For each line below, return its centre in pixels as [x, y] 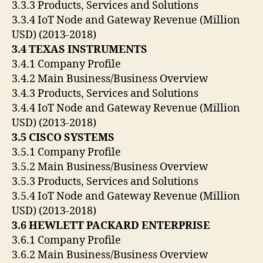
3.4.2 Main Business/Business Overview [111, 79]
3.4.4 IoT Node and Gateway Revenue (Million [126, 109]
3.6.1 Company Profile [68, 241]
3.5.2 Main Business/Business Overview [111, 167]
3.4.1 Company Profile [68, 65]
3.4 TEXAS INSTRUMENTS [81, 50]
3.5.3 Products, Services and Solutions [106, 182]
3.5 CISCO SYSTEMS [64, 138]
